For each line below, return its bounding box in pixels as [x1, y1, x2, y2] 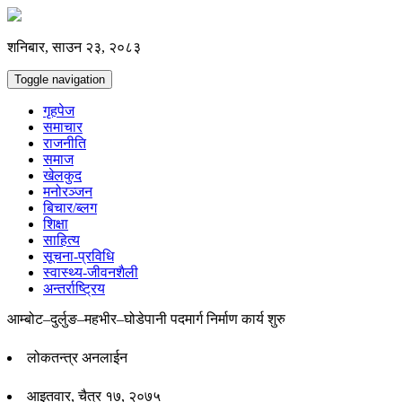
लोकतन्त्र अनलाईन [27, 350, 127, 365]
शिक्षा [43, 216, 68, 232]
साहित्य [43, 232, 80, 248]
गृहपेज [43, 103, 74, 118]
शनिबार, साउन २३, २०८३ [7, 39, 141, 55]
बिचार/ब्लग [43, 200, 97, 215]
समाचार [43, 119, 83, 135]
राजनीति [43, 135, 86, 151]
